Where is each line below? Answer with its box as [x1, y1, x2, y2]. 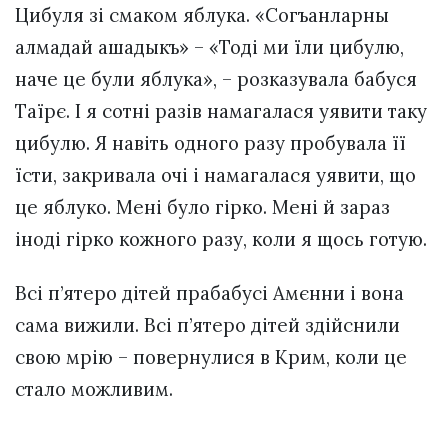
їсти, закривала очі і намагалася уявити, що [15, 163, 416, 188]
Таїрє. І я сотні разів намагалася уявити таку [15, 99, 427, 124]
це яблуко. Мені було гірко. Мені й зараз [15, 195, 390, 220]
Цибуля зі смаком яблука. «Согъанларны [15, 3, 389, 28]
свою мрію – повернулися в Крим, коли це [15, 345, 407, 370]
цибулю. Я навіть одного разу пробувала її [15, 131, 406, 156]
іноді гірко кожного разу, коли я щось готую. [15, 227, 427, 252]
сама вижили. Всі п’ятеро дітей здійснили [15, 313, 400, 338]
